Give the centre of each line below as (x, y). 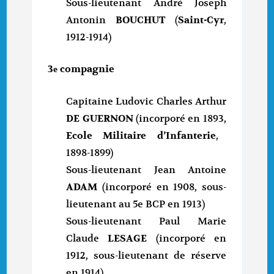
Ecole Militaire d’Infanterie (141, 136)
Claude (87, 239)
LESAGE (128, 239)
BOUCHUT (140, 20)
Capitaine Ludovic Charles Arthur (146, 102)
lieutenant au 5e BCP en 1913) (136, 205)
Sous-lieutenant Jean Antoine (146, 170)
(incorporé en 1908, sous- (162, 187)
